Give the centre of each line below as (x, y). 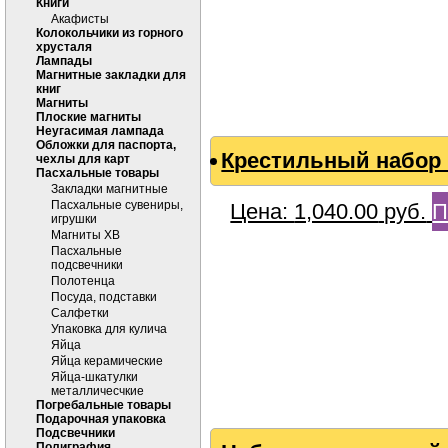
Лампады (64, 61)
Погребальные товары (103, 405)
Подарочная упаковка (101, 419)
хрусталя (64, 47)
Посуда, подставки (104, 297)
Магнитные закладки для (111, 75)
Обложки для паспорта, (106, 145)
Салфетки (80, 313)
